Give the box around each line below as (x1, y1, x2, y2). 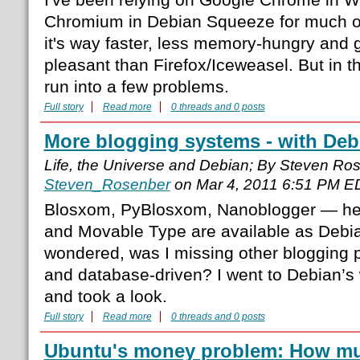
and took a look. (43, 287, 167, 306)
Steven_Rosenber (43, 176, 170, 194)
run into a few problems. (43, 77, 229, 96)
